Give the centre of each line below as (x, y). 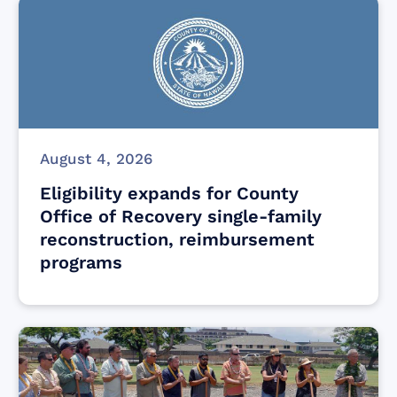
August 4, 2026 (97, 158)
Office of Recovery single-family (181, 216)
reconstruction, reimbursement (178, 239)
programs (82, 262)
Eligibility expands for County (170, 193)
